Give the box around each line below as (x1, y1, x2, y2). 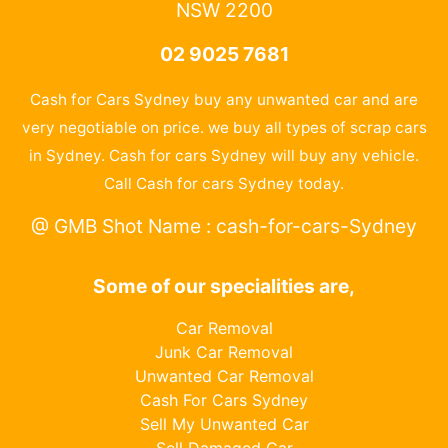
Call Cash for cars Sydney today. (104, 173, 344, 193)
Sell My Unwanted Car (139, 413, 309, 434)
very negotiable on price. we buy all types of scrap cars (21, 117, 427, 137)
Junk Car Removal (155, 341, 293, 362)
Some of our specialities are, (93, 273, 355, 298)
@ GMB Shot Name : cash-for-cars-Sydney (31, 213, 417, 238)
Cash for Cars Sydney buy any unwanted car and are (30, 89, 418, 109)
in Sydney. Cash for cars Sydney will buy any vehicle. (29, 145, 419, 165)
